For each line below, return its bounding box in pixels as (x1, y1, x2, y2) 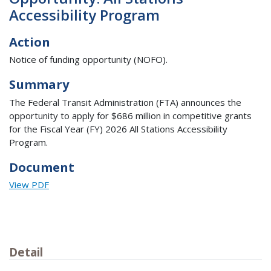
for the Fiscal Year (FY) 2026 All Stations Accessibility (9, 122, 227, 135)
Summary (9, 76, 69, 93)
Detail (9, 244, 43, 260)
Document (9, 158, 74, 175)
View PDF (9, 178, 49, 191)
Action (9, 33, 50, 50)
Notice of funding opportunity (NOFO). (9, 53, 168, 66)
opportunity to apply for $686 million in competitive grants (9, 109, 252, 122)
